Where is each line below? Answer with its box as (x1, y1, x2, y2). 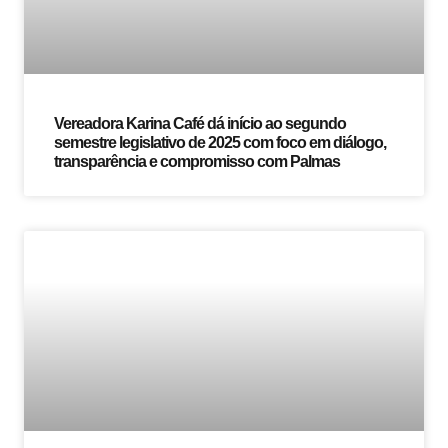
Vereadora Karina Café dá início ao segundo (54, 114, 346, 132)
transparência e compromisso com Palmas (54, 152, 340, 170)
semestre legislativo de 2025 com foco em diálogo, (54, 133, 386, 151)
